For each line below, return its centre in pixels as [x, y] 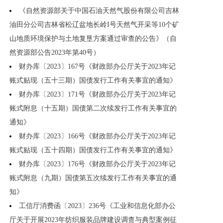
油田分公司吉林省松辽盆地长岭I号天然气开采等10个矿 [94, 25]
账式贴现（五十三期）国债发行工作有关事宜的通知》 [93, 81]
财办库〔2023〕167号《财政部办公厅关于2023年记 [97, 67]
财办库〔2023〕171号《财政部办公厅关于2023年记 [97, 95]
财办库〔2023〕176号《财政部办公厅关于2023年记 [97, 164]
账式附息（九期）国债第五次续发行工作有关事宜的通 [93, 178]
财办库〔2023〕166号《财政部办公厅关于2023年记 [97, 136]
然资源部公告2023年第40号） [55, 53]
